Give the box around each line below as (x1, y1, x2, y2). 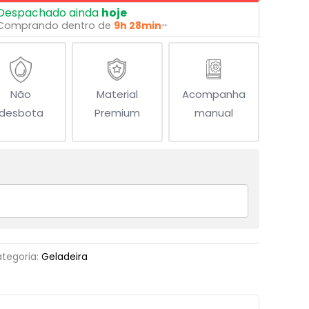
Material (96, 87, 138, 102)
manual (194, 106, 233, 121)
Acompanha (181, 87, 246, 102)
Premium (94, 106, 140, 121)
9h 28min (114, 18, 161, 32)
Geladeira (41, 250, 88, 264)
